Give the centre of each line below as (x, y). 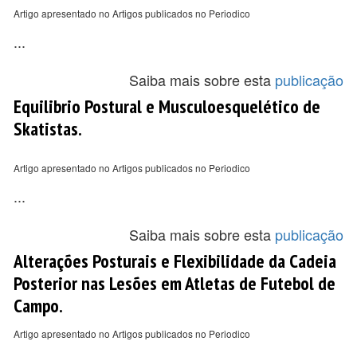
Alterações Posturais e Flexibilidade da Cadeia (175, 261)
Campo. (38, 305)
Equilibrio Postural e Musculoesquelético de (167, 106)
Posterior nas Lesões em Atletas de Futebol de (175, 283)
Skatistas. (48, 128)
